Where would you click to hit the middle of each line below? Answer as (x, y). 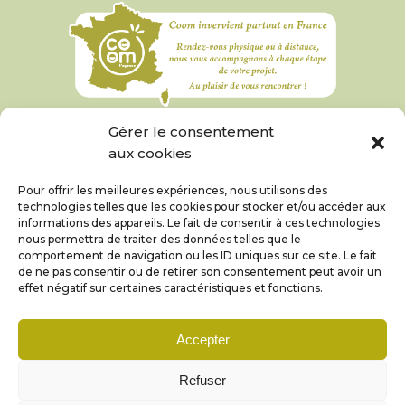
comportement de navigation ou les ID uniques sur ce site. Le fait (198, 255)
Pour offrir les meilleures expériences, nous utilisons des (173, 190)
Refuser (202, 380)
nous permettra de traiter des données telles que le (160, 239)
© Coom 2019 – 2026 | (148, 360)
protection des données (202, 381)
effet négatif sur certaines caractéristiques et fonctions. (170, 288)
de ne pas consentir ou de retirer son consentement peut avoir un (200, 272)
